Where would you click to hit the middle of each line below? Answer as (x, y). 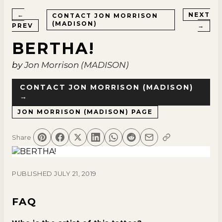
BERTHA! (53, 48)
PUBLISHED (33, 173)
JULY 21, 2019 (75, 173)
